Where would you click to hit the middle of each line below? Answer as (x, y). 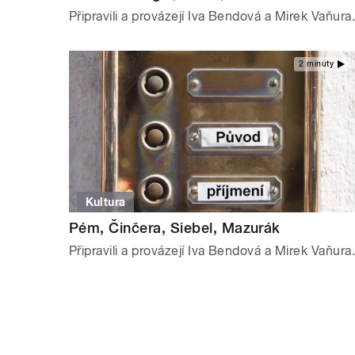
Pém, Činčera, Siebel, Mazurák (175, 227)
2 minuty (316, 63)
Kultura (105, 202)
